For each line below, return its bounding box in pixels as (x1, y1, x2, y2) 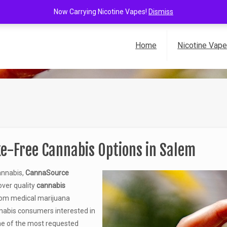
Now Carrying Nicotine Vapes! (54, 8, 148, 16)
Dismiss (148, 8, 173, 16)
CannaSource (25, 169, 69, 177)
